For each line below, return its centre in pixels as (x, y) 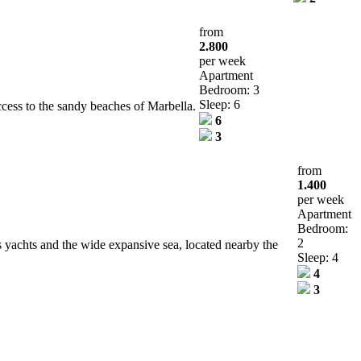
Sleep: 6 (220, 104)
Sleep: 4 (318, 257)
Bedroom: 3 (229, 89)
